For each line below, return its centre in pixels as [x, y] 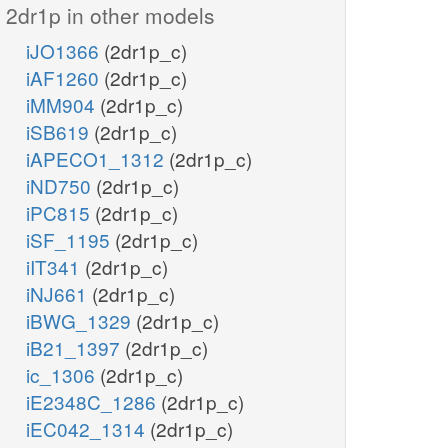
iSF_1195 [70, 240]
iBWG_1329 [81, 321]
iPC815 [60, 213]
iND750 [61, 186]
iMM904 [63, 105]
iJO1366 [65, 51]
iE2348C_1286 [93, 402]
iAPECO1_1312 [97, 159]
